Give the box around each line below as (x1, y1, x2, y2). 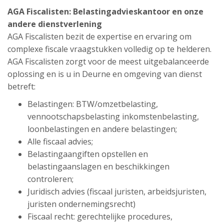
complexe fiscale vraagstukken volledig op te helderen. (7, 43, 211, 54)
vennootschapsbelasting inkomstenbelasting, (27, 111, 199, 122)
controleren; (27, 173, 73, 184)
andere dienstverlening (7, 18, 102, 29)
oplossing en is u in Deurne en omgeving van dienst (7, 68, 202, 79)
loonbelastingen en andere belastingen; (27, 123, 177, 134)
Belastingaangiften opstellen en (27, 148, 148, 159)
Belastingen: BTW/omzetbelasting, (27, 98, 158, 109)
